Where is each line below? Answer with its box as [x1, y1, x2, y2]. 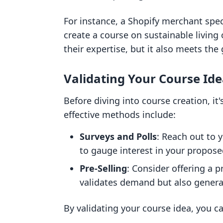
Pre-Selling [80, 162, 127, 174]
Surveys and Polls [80, 130, 157, 142]
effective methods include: [64, 109, 176, 120]
